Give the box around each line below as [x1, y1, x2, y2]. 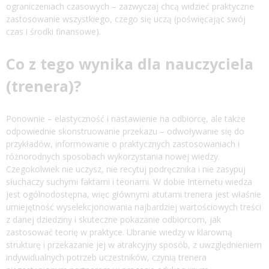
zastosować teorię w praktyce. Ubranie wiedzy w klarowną [6, 226, 232, 238]
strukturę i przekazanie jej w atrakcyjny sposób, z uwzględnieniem [6, 238, 262, 250]
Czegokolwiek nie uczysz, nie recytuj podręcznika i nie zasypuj [6, 163, 246, 175]
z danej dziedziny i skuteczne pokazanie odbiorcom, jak [6, 213, 221, 225]
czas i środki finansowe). [6, 25, 101, 37]
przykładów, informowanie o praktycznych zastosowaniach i [6, 138, 240, 150]
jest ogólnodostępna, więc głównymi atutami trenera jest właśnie [6, 188, 261, 200]
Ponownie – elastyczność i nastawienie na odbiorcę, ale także [6, 112, 246, 124]
